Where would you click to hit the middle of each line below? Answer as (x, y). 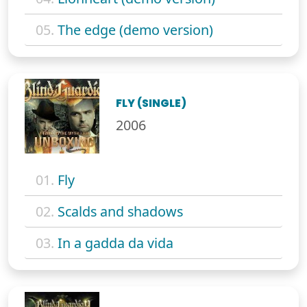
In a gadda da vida (115, 243)
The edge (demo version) (135, 29)
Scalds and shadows (120, 212)
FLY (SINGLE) (151, 103)
